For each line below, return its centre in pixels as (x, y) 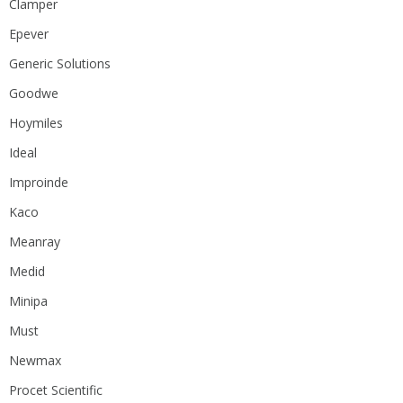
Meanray (35, 241)
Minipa (28, 300)
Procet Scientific (56, 390)
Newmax (35, 360)
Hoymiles (36, 122)
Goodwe (34, 93)
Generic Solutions (60, 63)
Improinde (39, 182)
